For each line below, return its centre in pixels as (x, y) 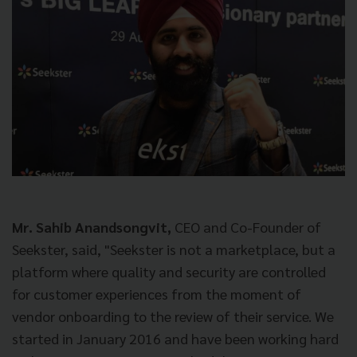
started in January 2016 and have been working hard (175, 339)
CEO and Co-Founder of (248, 227)
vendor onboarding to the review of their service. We (173, 316)
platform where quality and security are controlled (169, 272)
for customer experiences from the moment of (157, 294)
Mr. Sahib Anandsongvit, (93, 227)
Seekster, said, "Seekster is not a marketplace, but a (174, 249)
